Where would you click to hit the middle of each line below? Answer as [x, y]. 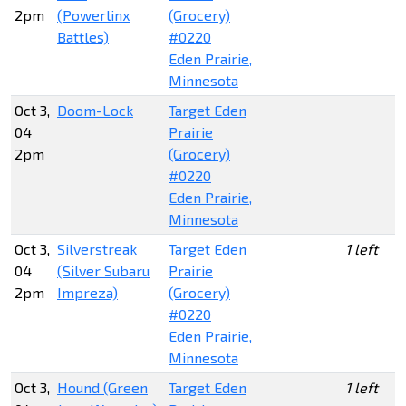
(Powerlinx [93, 15]
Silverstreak [97, 249]
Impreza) [87, 293]
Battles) [83, 37]
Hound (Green [102, 388]
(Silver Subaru [103, 271]
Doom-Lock [95, 111]
